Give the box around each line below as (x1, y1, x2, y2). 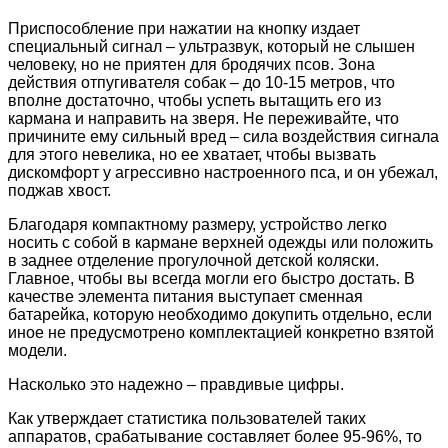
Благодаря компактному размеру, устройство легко (8, 215, 387, 233)
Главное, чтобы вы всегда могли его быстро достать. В (8, 269, 415, 287)
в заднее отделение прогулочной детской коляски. (8, 251, 379, 269)
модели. (8, 341, 67, 359)
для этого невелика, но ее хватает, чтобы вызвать (8, 145, 376, 163)
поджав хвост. (8, 181, 111, 199)
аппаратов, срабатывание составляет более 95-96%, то (8, 427, 422, 445)
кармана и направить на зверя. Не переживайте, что (8, 109, 399, 127)
